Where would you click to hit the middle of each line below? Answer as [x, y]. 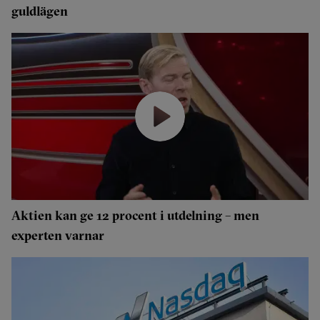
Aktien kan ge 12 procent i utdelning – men [135, 215]
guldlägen [40, 11]
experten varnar [58, 235]
